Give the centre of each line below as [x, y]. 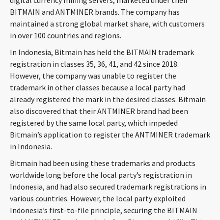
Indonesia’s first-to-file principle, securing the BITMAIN [104, 210]
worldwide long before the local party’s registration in [101, 175]
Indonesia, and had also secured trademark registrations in [108, 187]
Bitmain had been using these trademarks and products [103, 163]
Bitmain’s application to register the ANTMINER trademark [110, 135]
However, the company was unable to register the [93, 76]
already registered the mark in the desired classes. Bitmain [108, 99]
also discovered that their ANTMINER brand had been [99, 111]
